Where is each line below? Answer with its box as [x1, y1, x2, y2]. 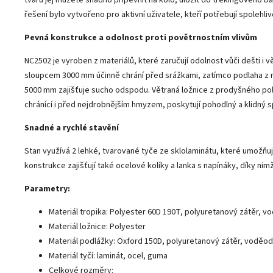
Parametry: [24, 182, 70, 195]
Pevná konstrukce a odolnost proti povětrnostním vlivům [24, 31, 257, 44]
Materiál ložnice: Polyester [49, 220, 146, 233]
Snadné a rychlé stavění [24, 121, 119, 134]
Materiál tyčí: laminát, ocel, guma [49, 249, 168, 262]
